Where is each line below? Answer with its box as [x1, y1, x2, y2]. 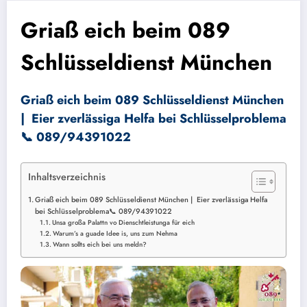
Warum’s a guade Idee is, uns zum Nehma [53, 228, 178, 238]
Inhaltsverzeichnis [28, 170, 106, 184]
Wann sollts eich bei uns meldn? [53, 239, 147, 249]
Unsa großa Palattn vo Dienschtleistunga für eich [52, 217, 195, 228]
